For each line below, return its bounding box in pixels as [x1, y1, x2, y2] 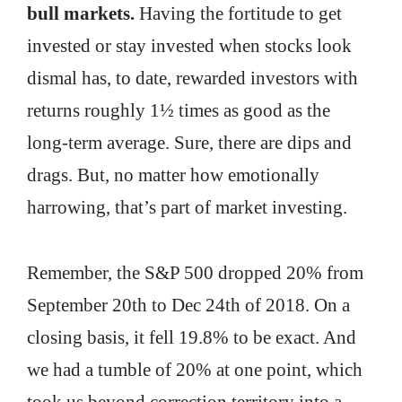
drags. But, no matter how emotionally [27, 164, 319, 187]
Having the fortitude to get [135, 3, 342, 25]
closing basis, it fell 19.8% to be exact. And [27, 327, 356, 348]
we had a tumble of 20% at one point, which [27, 359, 363, 380]
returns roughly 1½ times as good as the [27, 100, 330, 122]
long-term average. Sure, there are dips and [27, 132, 352, 154]
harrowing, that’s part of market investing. [27, 197, 347, 219]
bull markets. [27, 3, 135, 25]
